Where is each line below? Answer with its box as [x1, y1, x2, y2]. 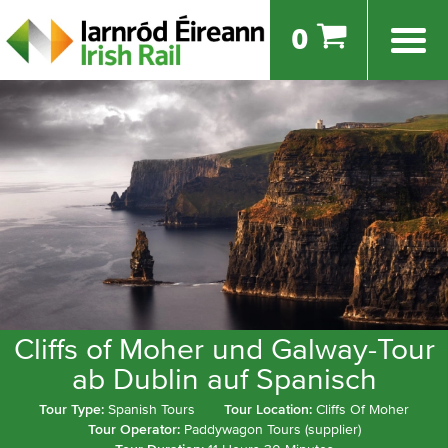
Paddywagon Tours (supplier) [183, 423, 361, 437]
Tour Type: [39, 403, 108, 417]
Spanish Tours [108, 403, 195, 417]
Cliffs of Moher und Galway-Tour [13, 335, 435, 365]
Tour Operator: [87, 423, 184, 437]
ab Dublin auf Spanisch [71, 365, 377, 395]
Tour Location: [224, 403, 316, 417]
